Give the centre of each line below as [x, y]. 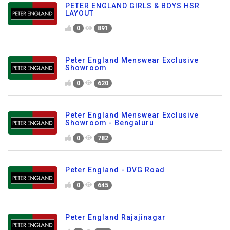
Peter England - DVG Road [115, 170]
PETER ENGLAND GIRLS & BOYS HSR [132, 5]
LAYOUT [80, 13]
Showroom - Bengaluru [110, 123]
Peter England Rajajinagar [116, 217]
